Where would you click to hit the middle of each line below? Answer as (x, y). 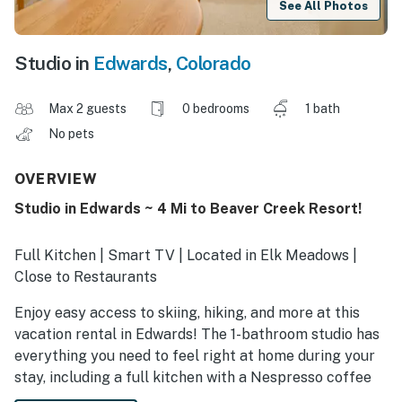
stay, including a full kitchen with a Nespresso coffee (193, 378)
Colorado (213, 64)
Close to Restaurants (86, 277)
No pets (73, 134)
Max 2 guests (87, 109)
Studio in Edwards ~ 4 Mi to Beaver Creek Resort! (188, 209)
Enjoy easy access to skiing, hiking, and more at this (187, 313)
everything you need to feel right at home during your (195, 356)
